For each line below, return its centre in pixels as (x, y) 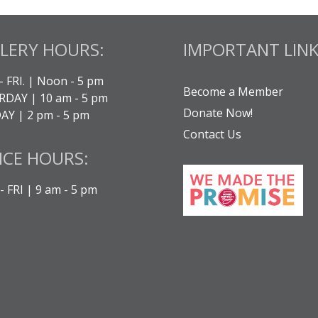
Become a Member (233, 92)
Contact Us (212, 135)
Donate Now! (218, 113)
